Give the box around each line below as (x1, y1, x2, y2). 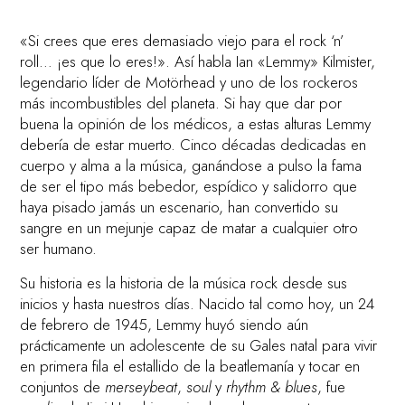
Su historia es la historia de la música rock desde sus (20, 271, 348, 294)
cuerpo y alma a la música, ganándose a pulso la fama (20, 155, 363, 177)
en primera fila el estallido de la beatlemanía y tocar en (20, 354, 361, 377)
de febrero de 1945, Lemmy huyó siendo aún (20, 313, 309, 335)
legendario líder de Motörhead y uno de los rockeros (20, 71, 359, 94)
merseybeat (105, 375, 178, 398)
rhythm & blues (226, 375, 318, 398)
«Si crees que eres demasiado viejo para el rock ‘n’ (20, 30, 344, 52)
